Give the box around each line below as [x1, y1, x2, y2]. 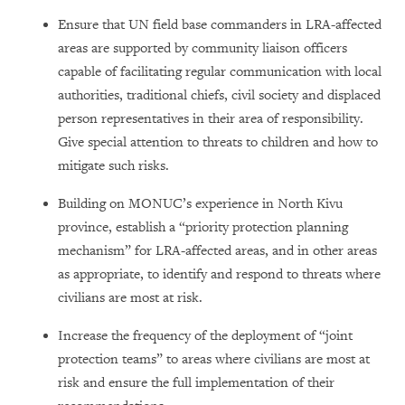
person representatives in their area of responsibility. [58, 109, 363, 127]
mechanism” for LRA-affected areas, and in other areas [58, 241, 377, 259]
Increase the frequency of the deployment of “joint [58, 326, 353, 344]
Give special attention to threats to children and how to [58, 133, 378, 151]
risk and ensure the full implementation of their [58, 373, 334, 391]
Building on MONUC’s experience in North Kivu [58, 194, 343, 212]
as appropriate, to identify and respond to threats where [58, 265, 381, 283]
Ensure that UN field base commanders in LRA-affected [58, 15, 381, 33]
